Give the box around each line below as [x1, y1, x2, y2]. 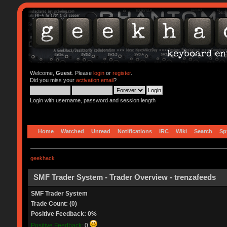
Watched [60, 128, 84, 134]
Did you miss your [29, 77, 76, 83]
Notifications [117, 128, 152, 134]
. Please [71, 70, 93, 76]
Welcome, [29, 70, 56, 76]
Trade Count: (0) [30, 200, 77, 207]
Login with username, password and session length [29, 97, 156, 103]
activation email [75, 77, 113, 83]
